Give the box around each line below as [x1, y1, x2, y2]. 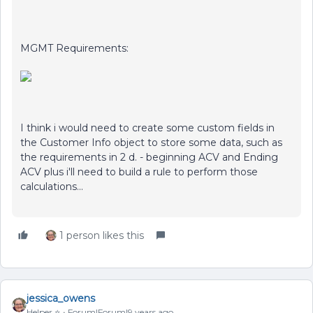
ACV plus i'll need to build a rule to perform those [20, 166, 258, 178]
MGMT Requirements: [20, 42, 129, 54]
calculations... [20, 180, 83, 193]
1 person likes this [59, 229, 144, 242]
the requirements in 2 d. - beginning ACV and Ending [20, 151, 278, 163]
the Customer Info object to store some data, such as [20, 136, 282, 149]
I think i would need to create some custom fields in [20, 122, 275, 134]
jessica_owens [27, 292, 95, 305]
